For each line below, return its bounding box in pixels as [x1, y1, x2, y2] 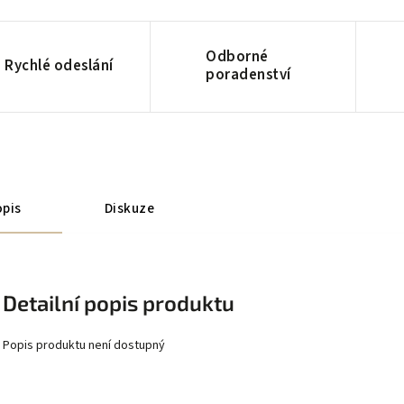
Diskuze [104, 197, 154, 218]
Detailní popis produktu [3, 289, 234, 316]
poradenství [206, 63, 291, 86]
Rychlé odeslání [5, 54, 114, 77]
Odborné [206, 45, 269, 68]
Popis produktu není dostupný [3, 336, 165, 355]
